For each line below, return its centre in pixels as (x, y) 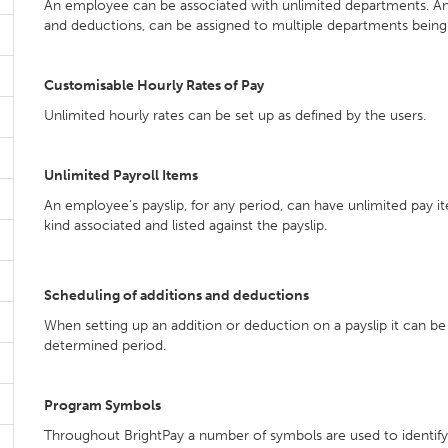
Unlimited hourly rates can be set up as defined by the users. (235, 115)
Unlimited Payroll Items (121, 175)
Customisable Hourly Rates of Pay (154, 85)
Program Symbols (102, 405)
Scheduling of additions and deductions (176, 295)
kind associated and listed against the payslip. (185, 225)
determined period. (105, 345)
